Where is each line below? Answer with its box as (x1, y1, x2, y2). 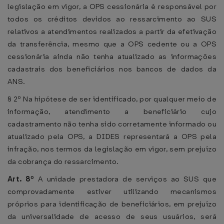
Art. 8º (7, 174, 38, 184)
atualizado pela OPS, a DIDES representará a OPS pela (7, 131, 216, 141)
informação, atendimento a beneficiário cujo (7, 106, 216, 116)
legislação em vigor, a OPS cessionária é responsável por (7, 1, 216, 11)
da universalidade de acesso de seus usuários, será (7, 211, 216, 221)
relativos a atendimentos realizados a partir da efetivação (7, 26, 216, 36)
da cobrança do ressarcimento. (7, 156, 119, 166)
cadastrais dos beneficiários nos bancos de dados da (7, 64, 216, 74)
